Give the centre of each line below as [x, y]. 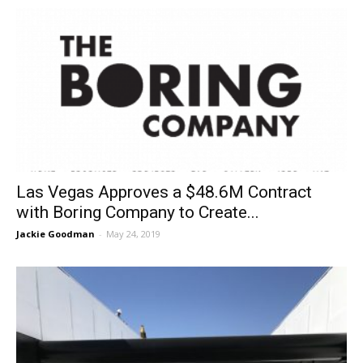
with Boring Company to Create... [138, 212]
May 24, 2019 [133, 233]
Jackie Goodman [56, 233]
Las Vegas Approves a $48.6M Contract [164, 192]
